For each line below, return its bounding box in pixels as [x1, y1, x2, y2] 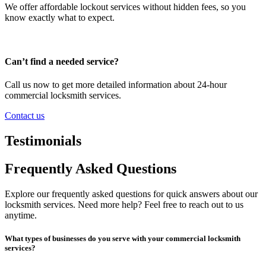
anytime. [5, 210, 37, 220]
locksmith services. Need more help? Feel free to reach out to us [5, 199, 243, 210]
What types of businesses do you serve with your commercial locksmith [5, 233, 240, 243]
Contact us [5, 110, 45, 121]
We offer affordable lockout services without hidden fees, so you [5, 2, 246, 12]
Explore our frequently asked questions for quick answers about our [5, 188, 258, 199]
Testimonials [5, 132, 81, 148]
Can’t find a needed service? [5, 56, 119, 66]
